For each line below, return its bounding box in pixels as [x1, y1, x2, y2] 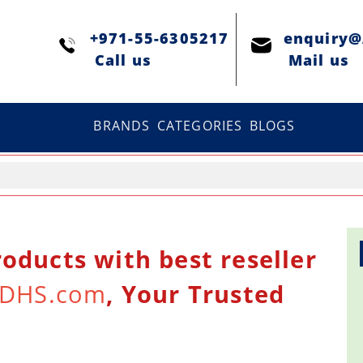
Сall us [89, 50, 152, 70]
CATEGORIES [156, 116, 243, 135]
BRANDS [93, 116, 151, 135]
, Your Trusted [106, 278, 285, 310]
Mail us [283, 50, 350, 70]
